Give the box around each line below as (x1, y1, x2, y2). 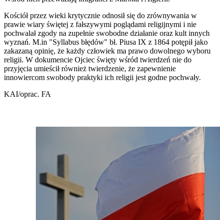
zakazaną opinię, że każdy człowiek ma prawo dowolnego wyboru (4, 46, 211, 55)
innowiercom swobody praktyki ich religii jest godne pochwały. (4, 73, 209, 82)
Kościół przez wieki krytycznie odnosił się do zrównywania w (4, 11, 197, 20)
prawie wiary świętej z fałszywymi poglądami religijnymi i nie (4, 20, 196, 28)
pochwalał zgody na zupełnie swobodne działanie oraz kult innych (4, 28, 210, 37)
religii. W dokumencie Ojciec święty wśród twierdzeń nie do (4, 55, 192, 64)
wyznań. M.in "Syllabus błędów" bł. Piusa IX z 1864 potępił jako (4, 37, 208, 46)
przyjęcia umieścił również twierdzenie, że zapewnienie (4, 64, 176, 73)
